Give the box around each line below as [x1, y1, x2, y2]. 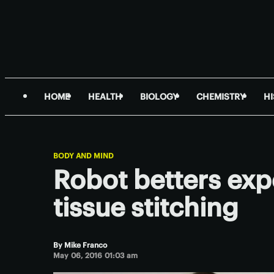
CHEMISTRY [196, 91, 245, 102]
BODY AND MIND [53, 151, 114, 160]
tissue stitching [53, 191, 239, 223]
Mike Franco [64, 240, 107, 250]
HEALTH [88, 91, 122, 102]
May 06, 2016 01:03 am [53, 251, 138, 260]
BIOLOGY [140, 91, 178, 102]
